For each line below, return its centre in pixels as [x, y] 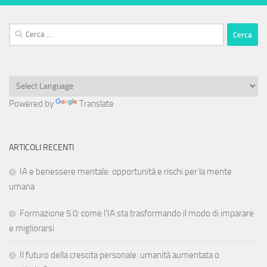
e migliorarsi [32, 229]
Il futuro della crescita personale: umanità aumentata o [119, 255]
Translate [97, 104]
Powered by [32, 104]
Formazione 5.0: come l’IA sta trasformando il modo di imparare [137, 214]
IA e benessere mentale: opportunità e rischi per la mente [126, 172]
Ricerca [21, 30]
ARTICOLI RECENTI [41, 148]
